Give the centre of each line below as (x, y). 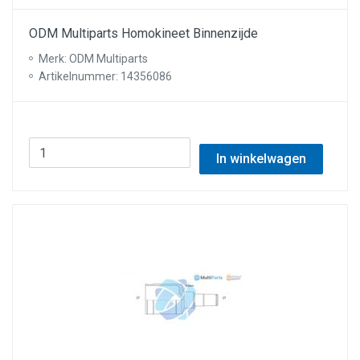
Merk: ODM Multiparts (93, 59)
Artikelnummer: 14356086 (105, 76)
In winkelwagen (261, 159)
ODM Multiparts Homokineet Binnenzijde (143, 33)
